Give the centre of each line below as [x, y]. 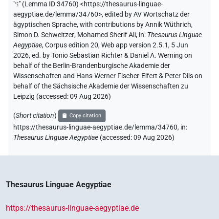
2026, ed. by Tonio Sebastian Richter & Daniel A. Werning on [103, 56]
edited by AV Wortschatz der [147, 15]
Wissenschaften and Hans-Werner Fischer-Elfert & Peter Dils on [108, 76]
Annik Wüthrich [168, 25]
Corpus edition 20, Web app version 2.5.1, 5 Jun [117, 45]
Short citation [35, 116]
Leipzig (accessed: [42, 97]
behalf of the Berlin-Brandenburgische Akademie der [92, 66]
